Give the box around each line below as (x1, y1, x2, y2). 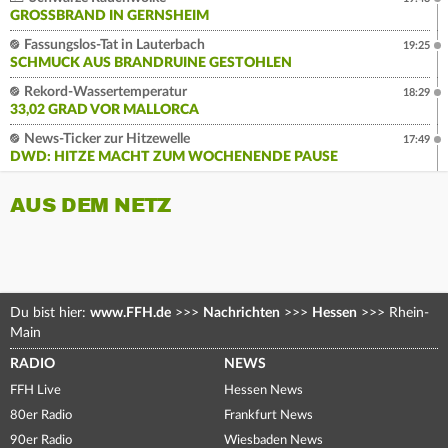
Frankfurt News (224, 409, 313, 423)
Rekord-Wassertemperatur (21, 85, 187, 100)
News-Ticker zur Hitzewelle (21, 132, 190, 147)
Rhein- (385, 306, 429, 321)
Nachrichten (203, 306, 280, 321)
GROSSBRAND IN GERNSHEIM (10, 9, 196, 24)
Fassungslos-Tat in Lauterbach (21, 38, 205, 53)
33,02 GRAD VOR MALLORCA (10, 103, 199, 118)
